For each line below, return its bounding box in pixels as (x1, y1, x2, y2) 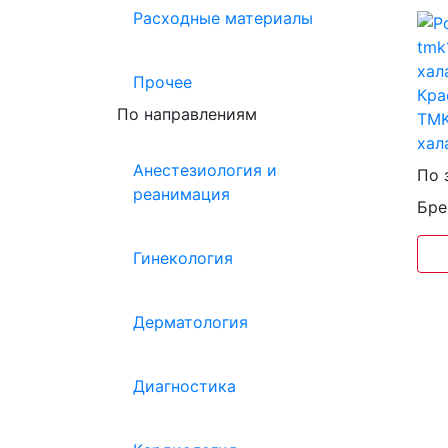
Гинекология (133, 248, 233, 268)
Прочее (133, 72, 192, 92)
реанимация (133, 184, 230, 204)
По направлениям (117, 104, 257, 124)
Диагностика (133, 376, 236, 396)
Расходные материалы (133, 8, 313, 28)
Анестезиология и (133, 160, 277, 180)
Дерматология (133, 312, 248, 332)
